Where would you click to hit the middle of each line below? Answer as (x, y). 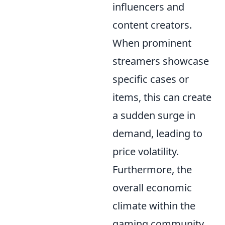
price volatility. (146, 151)
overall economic (152, 188)
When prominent (152, 43)
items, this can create (162, 97)
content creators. (152, 25)
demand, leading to (157, 133)
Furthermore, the (152, 170)
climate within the (154, 206)
